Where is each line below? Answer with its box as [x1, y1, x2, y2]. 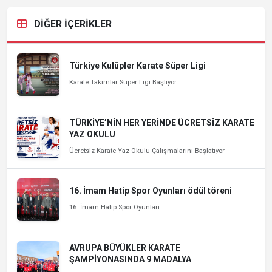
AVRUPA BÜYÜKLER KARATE [69, 242, 180, 253]
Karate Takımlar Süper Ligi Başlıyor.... [69, 78, 183, 87]
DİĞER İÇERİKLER [32, 18, 112, 30]
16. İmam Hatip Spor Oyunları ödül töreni [69, 186, 232, 196]
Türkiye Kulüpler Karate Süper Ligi [69, 61, 206, 71]
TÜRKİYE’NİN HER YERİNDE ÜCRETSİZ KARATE [69, 117, 254, 127]
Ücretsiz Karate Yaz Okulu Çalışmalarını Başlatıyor [69, 146, 225, 155]
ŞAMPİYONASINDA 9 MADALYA [69, 254, 191, 264]
